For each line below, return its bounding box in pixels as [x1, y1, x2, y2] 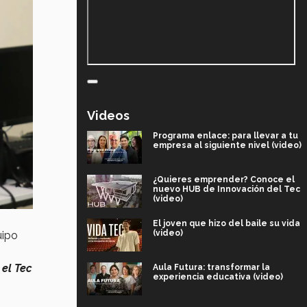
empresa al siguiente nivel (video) [153, 140, 302, 150]
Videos [87, 108, 130, 123]
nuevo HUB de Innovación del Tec [153, 184, 300, 194]
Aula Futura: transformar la [153, 262, 270, 272]
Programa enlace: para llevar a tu [153, 130, 298, 140]
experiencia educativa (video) [153, 271, 283, 282]
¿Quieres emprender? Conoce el [153, 174, 295, 184]
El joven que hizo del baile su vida [153, 218, 300, 228]
